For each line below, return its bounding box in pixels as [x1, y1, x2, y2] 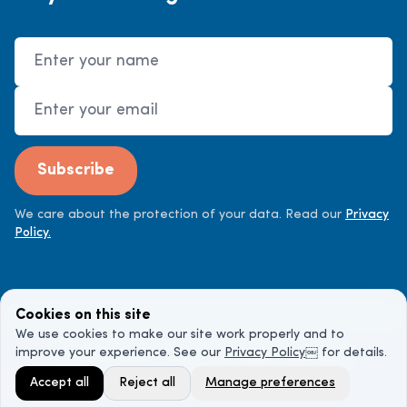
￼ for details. [305, 346, 387, 360]
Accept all [30, 376, 89, 390]
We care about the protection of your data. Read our [15, 208, 342, 222]
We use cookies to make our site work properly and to [15, 328, 344, 342]
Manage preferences [205, 376, 335, 390]
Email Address [14, 90, 146, 111]
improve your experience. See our [15, 346, 221, 360]
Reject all [119, 376, 175, 390]
